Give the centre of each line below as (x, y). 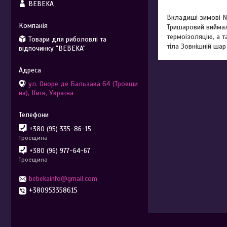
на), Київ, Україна (46, 93)
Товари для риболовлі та (67, 39)
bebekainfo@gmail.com (63, 179)
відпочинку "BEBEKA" (52, 48)
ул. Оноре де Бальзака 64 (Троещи (83, 84)
